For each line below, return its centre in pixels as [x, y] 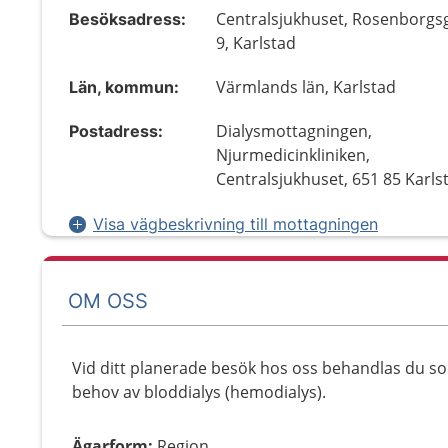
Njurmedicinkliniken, [293, 155]
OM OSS [108, 300]
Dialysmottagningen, [294, 131]
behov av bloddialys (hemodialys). [199, 392]
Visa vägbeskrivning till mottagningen [235, 224]
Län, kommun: [124, 87]
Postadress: [116, 131]
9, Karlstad [256, 43]
